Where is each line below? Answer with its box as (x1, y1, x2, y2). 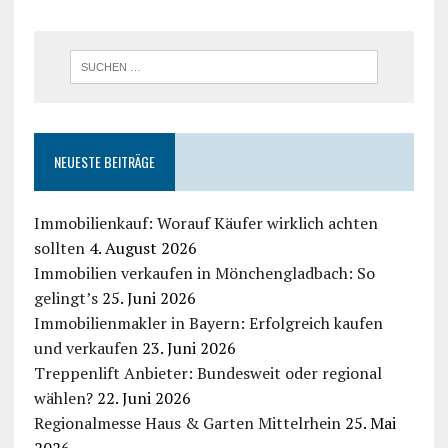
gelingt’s (33, 287, 98, 310)
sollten (33, 237, 85, 260)
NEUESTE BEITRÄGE (53, 151, 155, 173)
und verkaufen (33, 337, 138, 360)
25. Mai (344, 412, 396, 435)
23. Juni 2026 (141, 337, 236, 360)
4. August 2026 (88, 237, 197, 260)
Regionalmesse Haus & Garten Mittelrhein (33, 412, 341, 435)
